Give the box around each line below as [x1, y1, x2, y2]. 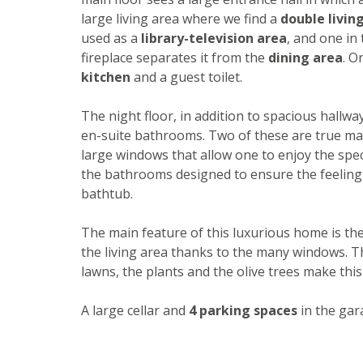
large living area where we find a [81, 10, 280, 28]
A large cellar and [81, 301, 189, 320]
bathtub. [81, 185, 133, 203]
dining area [268, 49, 343, 67]
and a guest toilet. [130, 68, 242, 87]
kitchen [81, 68, 130, 87]
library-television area [138, 29, 287, 48]
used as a [81, 29, 138, 48]
